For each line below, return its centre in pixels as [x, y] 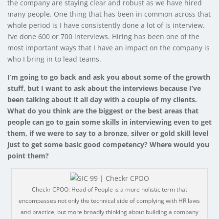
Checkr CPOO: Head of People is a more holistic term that [109, 189]
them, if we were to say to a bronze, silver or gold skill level [108, 133]
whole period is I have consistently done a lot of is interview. [106, 25]
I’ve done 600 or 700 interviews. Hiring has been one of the [103, 36]
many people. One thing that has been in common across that [109, 14]
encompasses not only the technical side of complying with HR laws [109, 200]
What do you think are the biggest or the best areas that [103, 110]
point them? [28, 155]
